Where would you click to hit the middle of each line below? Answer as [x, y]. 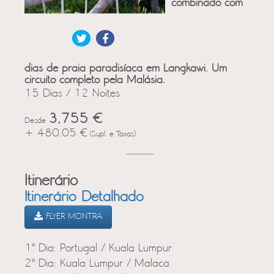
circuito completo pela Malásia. [95, 80]
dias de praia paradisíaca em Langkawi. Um [126, 69]
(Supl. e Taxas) [112, 134]
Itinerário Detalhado [84, 198]
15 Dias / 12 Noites [72, 94]
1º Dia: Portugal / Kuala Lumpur [98, 249]
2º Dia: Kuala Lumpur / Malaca [97, 264]
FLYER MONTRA [72, 217]
